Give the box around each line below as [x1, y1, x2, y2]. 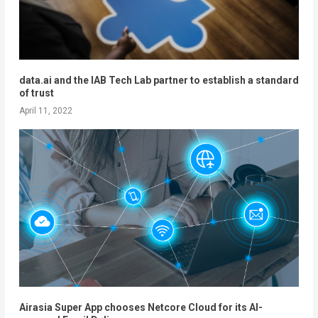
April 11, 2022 [18, 106, 72, 116]
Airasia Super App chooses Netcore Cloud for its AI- [18, 302, 263, 314]
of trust [18, 87, 54, 99]
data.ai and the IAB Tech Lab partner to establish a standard [18, 75, 299, 87]
